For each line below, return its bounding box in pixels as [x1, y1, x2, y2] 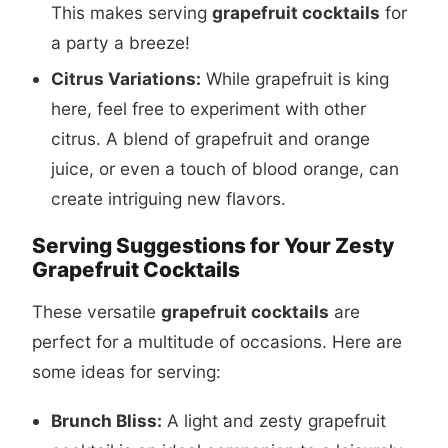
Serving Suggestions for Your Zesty [32, 233, 394, 259]
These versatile [32, 300, 161, 322]
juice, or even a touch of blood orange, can [50, 157, 399, 179]
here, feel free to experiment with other [50, 97, 366, 119]
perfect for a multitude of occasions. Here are [32, 330, 402, 352]
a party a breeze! [50, 31, 190, 53]
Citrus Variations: [50, 67, 201, 89]
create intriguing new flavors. [50, 187, 286, 209]
